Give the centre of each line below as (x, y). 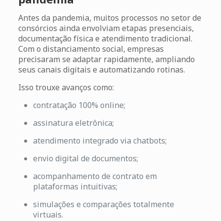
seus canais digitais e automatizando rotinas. (101, 69)
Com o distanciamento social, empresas (91, 49)
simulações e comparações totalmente (103, 204)
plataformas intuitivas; (75, 186)
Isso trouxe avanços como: (66, 87)
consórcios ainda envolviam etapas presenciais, (106, 28)
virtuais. (48, 214)
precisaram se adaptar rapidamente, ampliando (106, 59)
